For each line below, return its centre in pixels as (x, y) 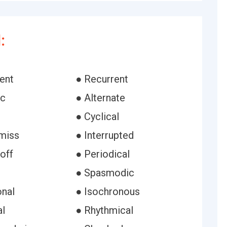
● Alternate (100, 98)
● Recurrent (102, 79)
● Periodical (102, 154)
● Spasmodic (105, 173)
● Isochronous (107, 192)
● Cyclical (97, 117)
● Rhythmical (104, 210)
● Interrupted (104, 135)
